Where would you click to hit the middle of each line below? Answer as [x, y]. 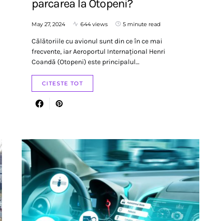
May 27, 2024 [48, 24]
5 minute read [142, 24]
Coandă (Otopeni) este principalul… [86, 62]
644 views [94, 24]
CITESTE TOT [63, 83]
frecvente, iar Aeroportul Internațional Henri [98, 51]
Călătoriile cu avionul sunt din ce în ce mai [97, 41]
